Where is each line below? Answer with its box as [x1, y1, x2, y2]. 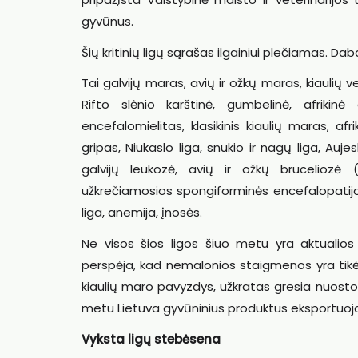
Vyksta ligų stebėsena [82, 330, 221, 348]
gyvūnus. [82, 13, 133, 30]
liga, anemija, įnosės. [82, 204, 202, 221]
